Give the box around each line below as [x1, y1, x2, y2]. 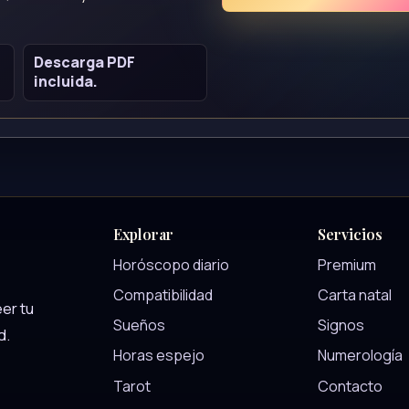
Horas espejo [113, 345, 204, 366]
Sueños [113, 315, 165, 336]
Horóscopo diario [113, 254, 229, 275]
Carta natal [318, 284, 392, 305]
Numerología [318, 345, 403, 366]
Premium [318, 254, 376, 275]
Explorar [113, 225, 173, 245]
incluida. [34, 71, 99, 92]
